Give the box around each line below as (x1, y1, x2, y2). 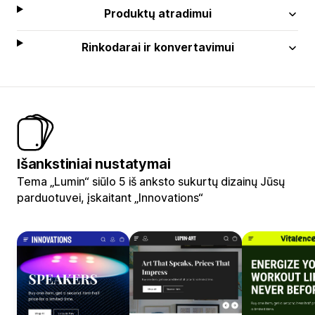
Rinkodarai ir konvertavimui (81, 39, 234, 54)
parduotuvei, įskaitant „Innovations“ (17, 190, 203, 205)
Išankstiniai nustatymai (17, 155, 171, 172)
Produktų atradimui (103, 6, 212, 20)
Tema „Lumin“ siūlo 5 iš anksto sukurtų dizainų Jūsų (17, 174, 285, 188)
